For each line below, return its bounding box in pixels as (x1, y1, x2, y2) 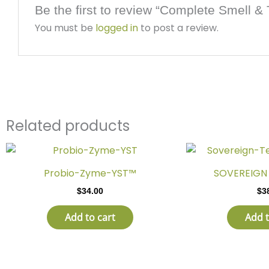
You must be (34, 20, 95, 35)
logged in (95, 20, 138, 35)
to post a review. (138, 20, 219, 35)
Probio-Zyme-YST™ (44, 166, 136, 181)
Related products (6, 115, 130, 136)
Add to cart (65, 211, 115, 225)
